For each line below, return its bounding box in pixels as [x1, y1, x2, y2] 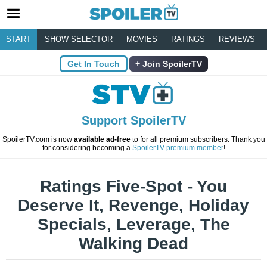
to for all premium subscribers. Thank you [130, 135, 265, 144]
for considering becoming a [42, 144, 132, 153]
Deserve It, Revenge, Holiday [18, 196, 249, 215]
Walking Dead [79, 234, 188, 253]
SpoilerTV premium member [132, 144, 223, 153]
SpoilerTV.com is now [2, 135, 74, 144]
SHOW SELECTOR [45, 35, 113, 44]
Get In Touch [67, 59, 120, 69]
